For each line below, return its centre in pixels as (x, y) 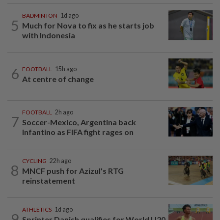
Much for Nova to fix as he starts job (88, 26)
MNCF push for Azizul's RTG (73, 170)
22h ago (60, 161)
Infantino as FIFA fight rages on (78, 132)
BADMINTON (40, 16)
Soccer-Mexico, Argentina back (79, 122)
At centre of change (58, 79)
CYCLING (34, 161)
